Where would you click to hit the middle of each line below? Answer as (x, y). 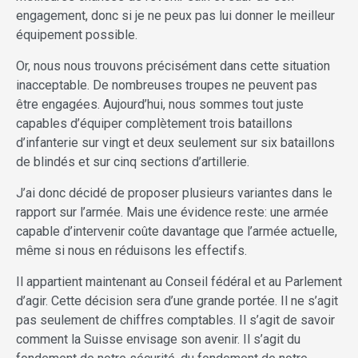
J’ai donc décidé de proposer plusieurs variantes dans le (174, 193)
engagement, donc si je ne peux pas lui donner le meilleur (175, 16)
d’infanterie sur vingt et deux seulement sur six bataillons (175, 143)
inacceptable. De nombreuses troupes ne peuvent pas (167, 86)
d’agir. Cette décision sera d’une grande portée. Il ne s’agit (177, 301)
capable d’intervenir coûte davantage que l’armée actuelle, (177, 232)
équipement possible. (77, 35)
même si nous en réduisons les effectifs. (131, 251)
